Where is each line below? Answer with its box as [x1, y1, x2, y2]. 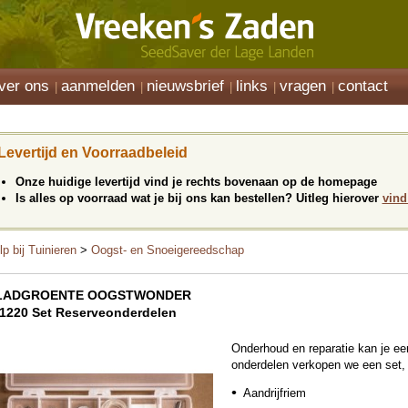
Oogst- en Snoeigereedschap [91, 243, 244, 257]
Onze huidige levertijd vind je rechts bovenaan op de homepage [15, 175, 377, 189]
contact [338, 77, 388, 95]
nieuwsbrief [147, 77, 224, 95]
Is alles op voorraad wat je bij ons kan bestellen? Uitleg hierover [15, 191, 382, 205]
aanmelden [61, 77, 135, 95]
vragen [280, 77, 326, 95]
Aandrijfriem [243, 386, 306, 400]
